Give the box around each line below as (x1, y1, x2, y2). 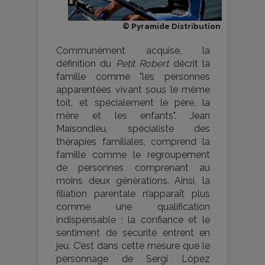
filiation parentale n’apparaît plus (56, 188, 210, 199)
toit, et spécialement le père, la (56, 96, 210, 108)
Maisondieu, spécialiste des (56, 122, 210, 134)
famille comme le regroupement (56, 148, 210, 160)
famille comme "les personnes (56, 70, 210, 82)
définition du (56, 57, 116, 69)
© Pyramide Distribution (122, 21, 221, 31)
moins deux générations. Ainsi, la (56, 174, 210, 186)
